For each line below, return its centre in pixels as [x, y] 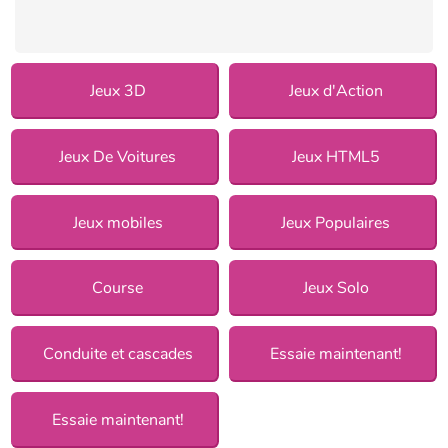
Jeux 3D [117, 90]
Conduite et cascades [117, 354]
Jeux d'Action [335, 90]
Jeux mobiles [117, 222]
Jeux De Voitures [118, 156]
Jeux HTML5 [335, 156]
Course [118, 288]
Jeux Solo [335, 288]
